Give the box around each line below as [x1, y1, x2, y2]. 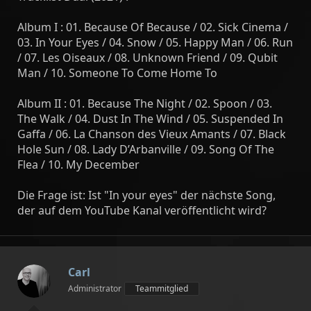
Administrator [68, 283, 121, 294]
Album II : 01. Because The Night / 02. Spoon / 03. [17, 96, 272, 111]
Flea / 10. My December [17, 157, 140, 172]
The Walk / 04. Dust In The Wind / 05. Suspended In [17, 111, 283, 126]
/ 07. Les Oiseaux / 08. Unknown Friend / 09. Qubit [17, 50, 278, 65]
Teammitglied [135, 283, 188, 294]
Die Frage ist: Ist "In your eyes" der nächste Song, [17, 187, 276, 203]
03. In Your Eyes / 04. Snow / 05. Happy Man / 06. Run [17, 35, 293, 50]
